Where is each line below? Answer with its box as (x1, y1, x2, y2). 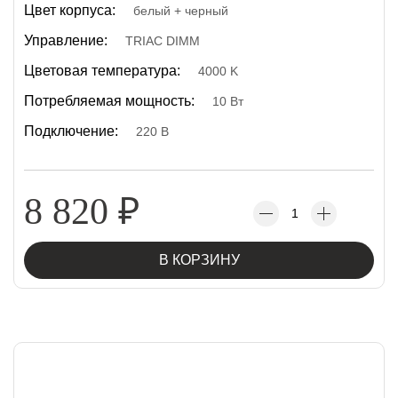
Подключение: (24, 123, 118, 139)
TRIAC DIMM (125, 34, 200, 48)
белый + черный (133, 4, 228, 18)
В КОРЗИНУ (158, 252, 240, 267)
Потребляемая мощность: (24, 93, 195, 108)
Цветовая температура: (24, 63, 180, 78)
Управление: (24, 33, 107, 48)
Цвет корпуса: (24, 3, 115, 18)
